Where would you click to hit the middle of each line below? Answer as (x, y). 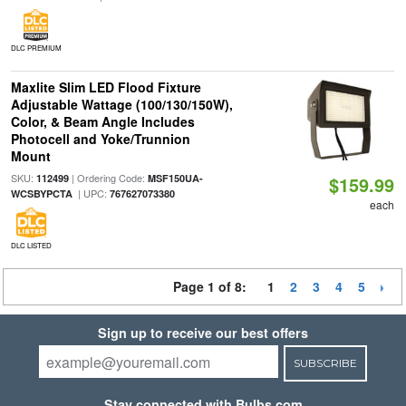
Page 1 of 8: (213, 286)
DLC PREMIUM (36, 48)
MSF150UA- (175, 178)
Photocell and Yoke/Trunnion (100, 139)
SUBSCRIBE (325, 363)
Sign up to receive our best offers (203, 333)
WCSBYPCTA (41, 193)
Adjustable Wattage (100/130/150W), (121, 104)
